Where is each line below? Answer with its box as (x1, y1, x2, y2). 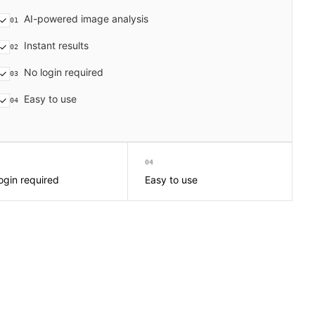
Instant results (24, 39, 89, 51)
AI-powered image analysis (24, 13, 148, 25)
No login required (24, 66, 103, 78)
